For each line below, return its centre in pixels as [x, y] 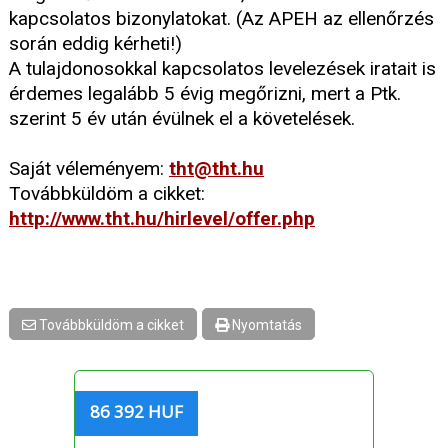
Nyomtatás [265, 325]
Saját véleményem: [89, 169]
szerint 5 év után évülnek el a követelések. [182, 119]
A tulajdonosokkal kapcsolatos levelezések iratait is [222, 69]
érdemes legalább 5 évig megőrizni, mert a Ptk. [205, 94]
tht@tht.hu [216, 169]
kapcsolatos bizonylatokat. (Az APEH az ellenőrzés [221, 19]
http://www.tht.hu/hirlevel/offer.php [162, 219]
